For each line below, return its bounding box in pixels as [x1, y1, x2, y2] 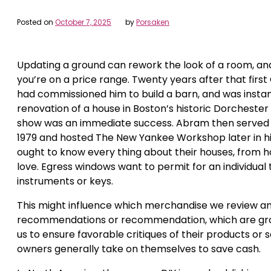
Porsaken [136, 17, 169, 27]
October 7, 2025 [55, 17, 111, 27]
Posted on [17, 17, 55, 27]
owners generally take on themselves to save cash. [17, 242, 261, 256]
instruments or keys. [17, 174, 113, 188]
